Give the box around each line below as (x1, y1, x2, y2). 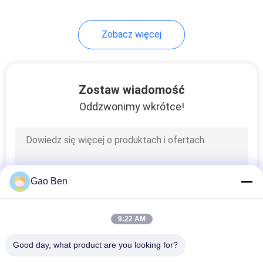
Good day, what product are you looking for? (13, 240, 178, 249)
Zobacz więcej (102, 28, 161, 40)
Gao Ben (31, 176, 68, 186)
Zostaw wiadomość (78, 82, 185, 97)
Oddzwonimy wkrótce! (79, 100, 184, 113)
